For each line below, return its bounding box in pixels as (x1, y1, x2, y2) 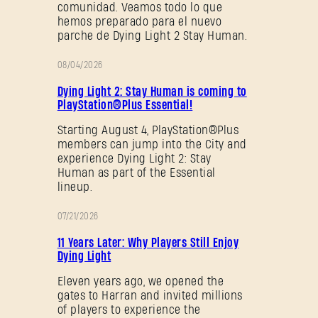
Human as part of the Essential (57, 166, 216, 179)
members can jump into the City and (57, 138, 247, 150)
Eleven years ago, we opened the (57, 275, 224, 287)
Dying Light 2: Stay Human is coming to (57, 84, 247, 99)
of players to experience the (57, 303, 201, 316)
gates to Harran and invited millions (57, 289, 243, 302)
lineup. (57, 180, 93, 193)
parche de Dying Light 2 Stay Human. (57, 29, 248, 42)
